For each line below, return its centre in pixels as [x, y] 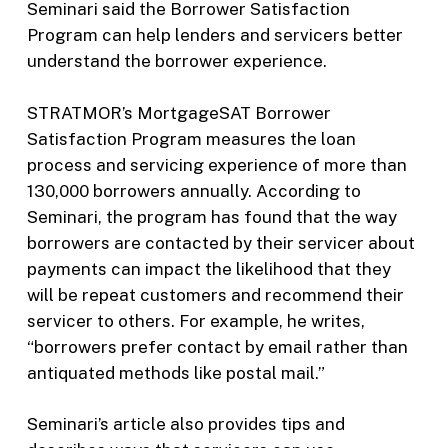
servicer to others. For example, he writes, [195, 320]
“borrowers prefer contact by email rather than [217, 346]
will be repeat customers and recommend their [215, 294]
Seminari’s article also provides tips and [185, 424]
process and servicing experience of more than [216, 164]
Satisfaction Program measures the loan [191, 138]
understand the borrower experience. [176, 61]
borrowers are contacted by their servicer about [220, 242]
